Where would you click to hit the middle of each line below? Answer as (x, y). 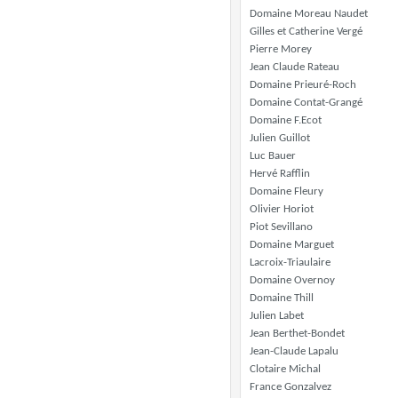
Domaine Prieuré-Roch (303, 85)
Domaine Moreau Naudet (309, 14)
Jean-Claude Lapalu (294, 351)
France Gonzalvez (291, 387)
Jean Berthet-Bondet (297, 334)
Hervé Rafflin (280, 174)
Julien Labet (277, 316)
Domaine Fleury (287, 191)
